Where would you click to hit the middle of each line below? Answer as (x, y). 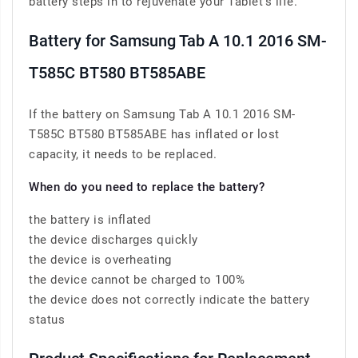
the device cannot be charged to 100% (137, 280)
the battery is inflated (90, 220)
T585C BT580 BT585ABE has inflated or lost (154, 135)
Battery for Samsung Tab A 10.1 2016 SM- (178, 41)
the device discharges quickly (113, 240)
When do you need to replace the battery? (147, 187)
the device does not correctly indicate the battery (169, 300)
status (47, 320)
